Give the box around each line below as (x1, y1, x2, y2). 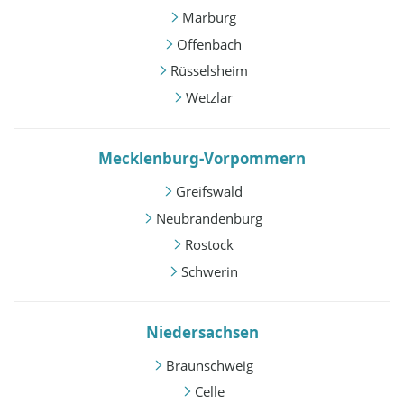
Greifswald (176, 182, 243, 201)
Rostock (185, 235, 234, 254)
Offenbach (177, 34, 242, 53)
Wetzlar (186, 88, 233, 106)
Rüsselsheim (170, 61, 248, 80)
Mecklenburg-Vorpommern (98, 148, 306, 170)
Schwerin (180, 262, 238, 280)
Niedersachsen (145, 321, 259, 343)
